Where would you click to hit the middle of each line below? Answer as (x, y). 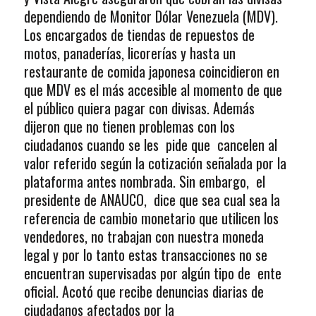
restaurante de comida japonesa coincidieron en (151, 72)
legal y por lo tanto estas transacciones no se (145, 255)
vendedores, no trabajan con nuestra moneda (144, 237)
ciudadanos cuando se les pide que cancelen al (150, 145)
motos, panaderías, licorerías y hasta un (129, 53)
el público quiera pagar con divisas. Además (139, 108)
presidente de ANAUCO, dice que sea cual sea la (152, 200)
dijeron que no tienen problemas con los (129, 127)
